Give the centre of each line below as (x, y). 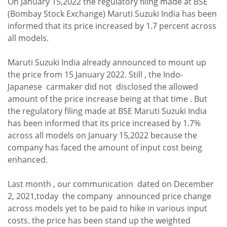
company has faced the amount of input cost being (105, 148)
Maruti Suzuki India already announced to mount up (107, 63)
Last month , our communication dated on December (111, 184)
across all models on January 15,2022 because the (102, 136)
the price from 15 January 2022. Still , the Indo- (95, 75)
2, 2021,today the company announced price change (109, 196)
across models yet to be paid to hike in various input (107, 209)
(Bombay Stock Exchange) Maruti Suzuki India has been (112, 14)
